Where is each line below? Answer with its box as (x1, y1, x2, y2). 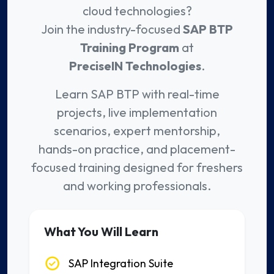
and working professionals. (63, 178, 211, 194)
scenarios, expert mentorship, (54, 123, 220, 139)
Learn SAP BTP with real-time (54, 86, 220, 102)
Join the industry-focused (41, 21, 183, 37)
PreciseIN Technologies (69, 58, 201, 74)
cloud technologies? (82, 3, 192, 19)
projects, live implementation (57, 105, 217, 120)
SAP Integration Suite (68, 256, 173, 271)
